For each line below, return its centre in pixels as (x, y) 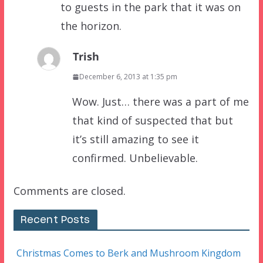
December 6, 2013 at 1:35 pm (128, 77)
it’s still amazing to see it (135, 139)
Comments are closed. (69, 191)
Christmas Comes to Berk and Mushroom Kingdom (128, 253)
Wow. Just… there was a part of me (160, 102)
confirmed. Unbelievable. (135, 158)
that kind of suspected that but (152, 121)
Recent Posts (55, 220)
